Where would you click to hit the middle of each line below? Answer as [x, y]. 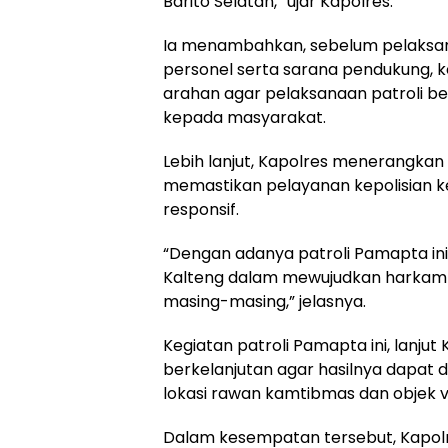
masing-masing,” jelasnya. [264, 301]
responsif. [201, 209]
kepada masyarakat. [244, 117]
